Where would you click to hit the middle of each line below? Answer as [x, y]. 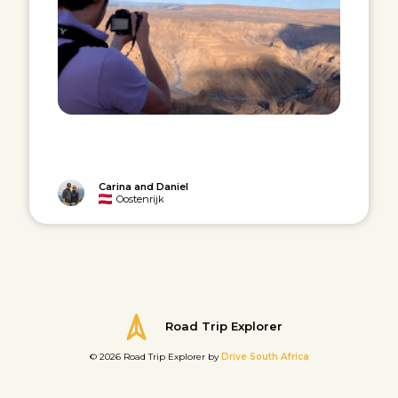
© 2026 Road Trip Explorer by [154, 356]
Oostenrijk [141, 199]
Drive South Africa [263, 356]
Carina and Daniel [144, 186]
